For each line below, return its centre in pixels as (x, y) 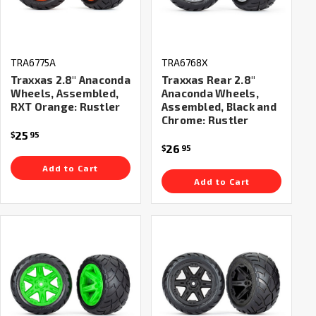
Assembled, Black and (219, 107)
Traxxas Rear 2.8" (208, 80)
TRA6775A (33, 62)
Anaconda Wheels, (210, 93)
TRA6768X (184, 62)
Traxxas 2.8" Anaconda (70, 80)
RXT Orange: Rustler (65, 107)
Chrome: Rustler (205, 120)
